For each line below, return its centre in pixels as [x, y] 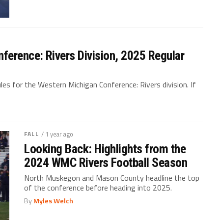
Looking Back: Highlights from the [105, 149]
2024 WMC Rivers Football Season [106, 162]
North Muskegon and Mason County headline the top [112, 178]
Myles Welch [54, 201]
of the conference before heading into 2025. [98, 187]
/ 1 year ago [57, 134]
